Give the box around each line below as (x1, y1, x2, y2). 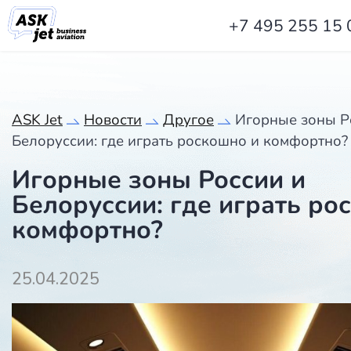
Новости (84, 110, 142, 130)
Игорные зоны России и (12, 163, 306, 197)
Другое (163, 110, 214, 130)
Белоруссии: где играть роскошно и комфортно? (12, 131, 348, 151)
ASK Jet (12, 110, 63, 130)
